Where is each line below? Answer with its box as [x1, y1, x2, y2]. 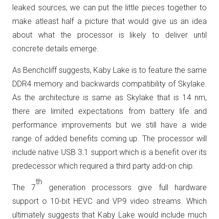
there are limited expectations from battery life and [12, 107, 207, 116]
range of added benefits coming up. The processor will [12, 134, 207, 144]
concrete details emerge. [12, 44, 99, 54]
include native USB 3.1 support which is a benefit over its [12, 148, 207, 157]
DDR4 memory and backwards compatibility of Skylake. [12, 79, 207, 89]
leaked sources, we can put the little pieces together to [12, 3, 207, 13]
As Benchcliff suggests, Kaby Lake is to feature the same [12, 66, 207, 75]
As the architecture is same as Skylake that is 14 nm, [12, 93, 207, 103]
